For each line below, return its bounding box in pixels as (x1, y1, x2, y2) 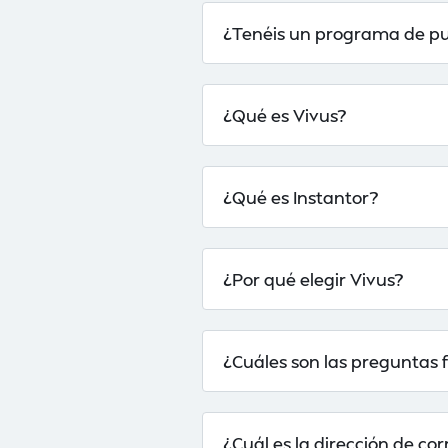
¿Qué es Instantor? (223, 186, 378, 208)
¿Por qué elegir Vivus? (223, 268, 403, 290)
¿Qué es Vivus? (223, 104, 346, 126)
